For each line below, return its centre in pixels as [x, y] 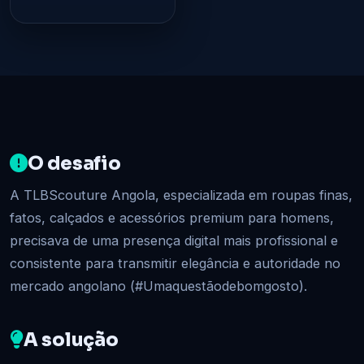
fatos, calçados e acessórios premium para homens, [172, 217]
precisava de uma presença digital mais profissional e [174, 240]
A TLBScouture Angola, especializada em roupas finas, [181, 195]
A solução [71, 339]
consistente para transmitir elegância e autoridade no [175, 263]
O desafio [74, 163]
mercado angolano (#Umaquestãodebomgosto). [158, 286]
